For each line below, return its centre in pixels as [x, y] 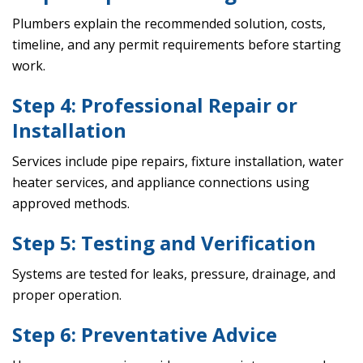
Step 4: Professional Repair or [155, 105]
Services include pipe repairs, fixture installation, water [178, 162]
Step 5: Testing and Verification [164, 243]
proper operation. [67, 295]
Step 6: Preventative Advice [145, 335]
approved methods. [71, 204]
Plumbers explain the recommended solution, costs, [169, 24]
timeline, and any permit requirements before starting [177, 45]
